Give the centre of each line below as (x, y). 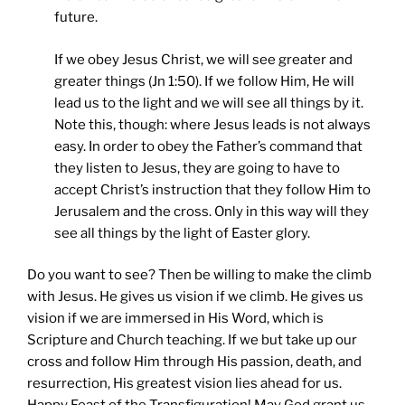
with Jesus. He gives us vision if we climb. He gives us (195, 297)
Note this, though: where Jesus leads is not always (212, 124)
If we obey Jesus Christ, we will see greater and (203, 59)
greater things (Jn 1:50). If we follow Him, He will (204, 81)
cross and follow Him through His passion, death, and (194, 362)
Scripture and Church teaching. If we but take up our (192, 340)
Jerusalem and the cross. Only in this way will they (212, 211)
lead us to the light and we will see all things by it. (209, 103)
